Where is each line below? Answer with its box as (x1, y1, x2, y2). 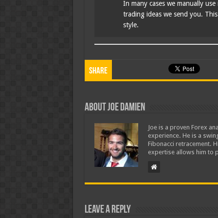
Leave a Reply (84, 204, 131, 216)
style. (123, 20, 139, 29)
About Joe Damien (84, 102, 145, 113)
